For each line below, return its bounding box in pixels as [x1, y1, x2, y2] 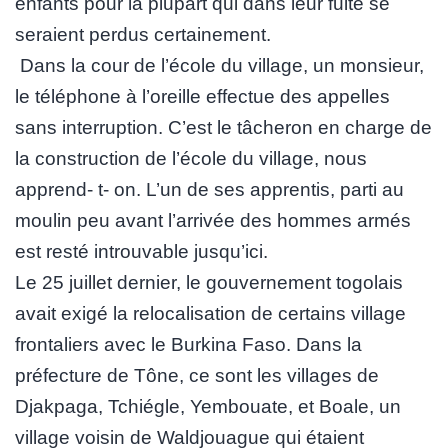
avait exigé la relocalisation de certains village [15, 302, 406, 324]
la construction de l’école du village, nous [15, 147, 367, 169]
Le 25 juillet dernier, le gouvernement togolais [15, 271, 403, 293]
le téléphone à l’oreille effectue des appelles [15, 85, 390, 107]
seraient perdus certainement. [15, 23, 271, 45]
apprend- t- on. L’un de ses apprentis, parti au [15, 178, 404, 200]
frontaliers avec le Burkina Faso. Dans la [15, 333, 362, 355]
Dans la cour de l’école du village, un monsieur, [15, 54, 424, 76]
